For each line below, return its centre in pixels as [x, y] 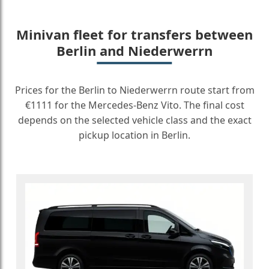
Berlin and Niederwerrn [134, 50]
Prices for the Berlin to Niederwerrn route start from [134, 90]
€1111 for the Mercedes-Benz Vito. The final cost [134, 105]
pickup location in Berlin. [134, 135]
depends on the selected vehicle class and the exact [134, 120]
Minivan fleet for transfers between [134, 34]
